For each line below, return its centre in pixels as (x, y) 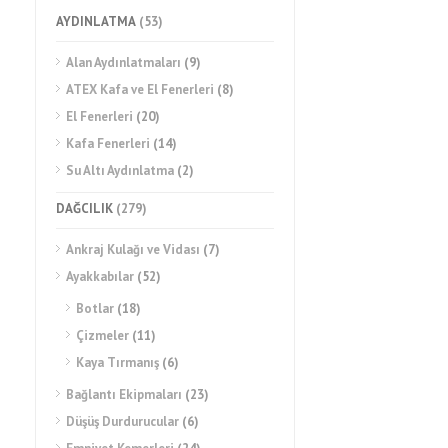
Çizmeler (102, 335)
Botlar (95, 308)
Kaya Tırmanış (117, 362)
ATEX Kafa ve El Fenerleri (140, 89)
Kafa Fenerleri (108, 143)
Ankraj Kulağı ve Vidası (133, 249)
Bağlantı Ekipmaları (124, 394)
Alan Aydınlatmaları (123, 62)
